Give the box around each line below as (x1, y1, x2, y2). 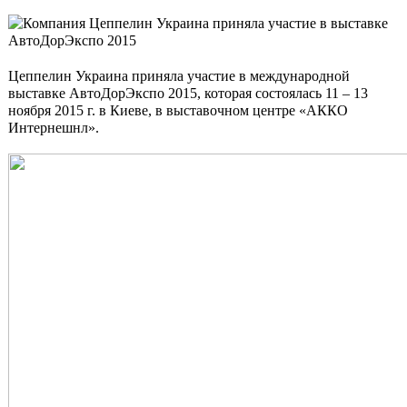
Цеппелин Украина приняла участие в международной (8, 68, 350, 84)
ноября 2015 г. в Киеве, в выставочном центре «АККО (8, 103, 348, 118)
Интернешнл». (8, 120, 99, 135)
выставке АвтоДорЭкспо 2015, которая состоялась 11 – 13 (8, 85, 368, 101)
